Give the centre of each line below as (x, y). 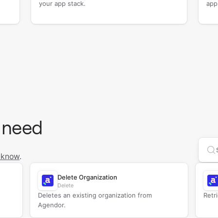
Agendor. (52, 205)
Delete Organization (87, 177)
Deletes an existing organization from (95, 195)
